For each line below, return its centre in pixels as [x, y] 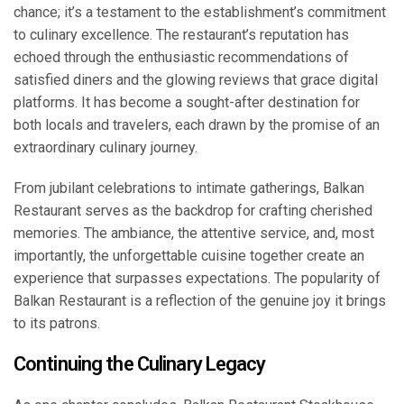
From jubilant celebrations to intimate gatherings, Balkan [189, 188]
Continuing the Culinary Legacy [140, 364]
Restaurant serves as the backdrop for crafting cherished [193, 211]
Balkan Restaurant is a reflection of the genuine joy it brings [200, 301]
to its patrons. [57, 324]
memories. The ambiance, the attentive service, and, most [194, 234]
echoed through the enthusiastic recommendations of [181, 58]
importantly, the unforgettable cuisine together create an [189, 256]
